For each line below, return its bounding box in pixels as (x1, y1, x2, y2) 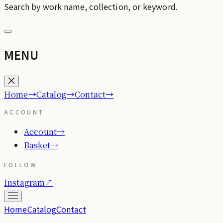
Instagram (4, 177, 45, 189)
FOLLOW (4, 160, 38, 169)
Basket (24, 139, 50, 151)
